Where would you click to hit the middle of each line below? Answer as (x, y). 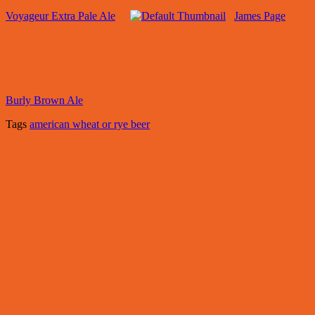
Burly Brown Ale (44, 101)
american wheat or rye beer (90, 124)
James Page (260, 16)
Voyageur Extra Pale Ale (60, 16)
